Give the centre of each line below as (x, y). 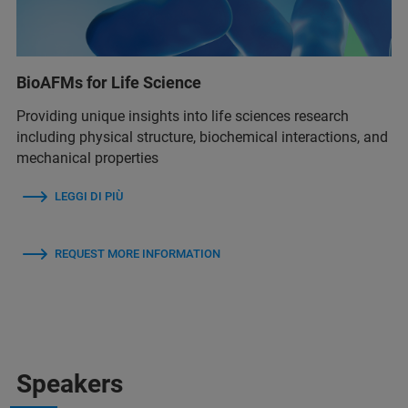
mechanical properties (87, 158)
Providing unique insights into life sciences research (183, 116)
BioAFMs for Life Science (109, 82)
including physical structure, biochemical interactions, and (202, 137)
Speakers (70, 383)
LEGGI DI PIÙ (89, 196)
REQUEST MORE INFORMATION (138, 253)
